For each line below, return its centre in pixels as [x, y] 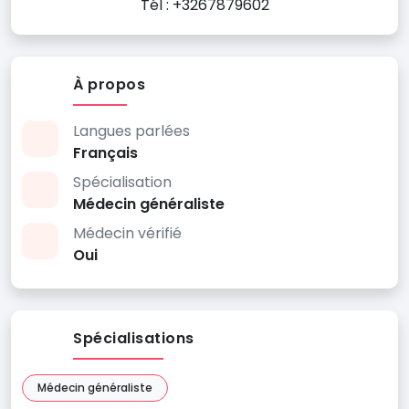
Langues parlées [131, 131]
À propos [109, 84]
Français [105, 153]
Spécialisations [134, 338]
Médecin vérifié [127, 233]
